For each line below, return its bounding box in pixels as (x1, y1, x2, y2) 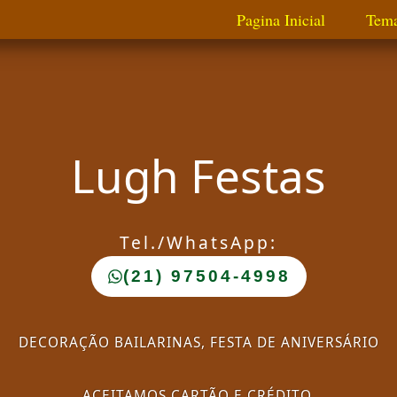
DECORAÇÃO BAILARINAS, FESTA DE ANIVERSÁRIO (18, 333, 379, 352)
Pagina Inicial (236, 8, 325, 30)
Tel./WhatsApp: (120, 230, 277, 254)
